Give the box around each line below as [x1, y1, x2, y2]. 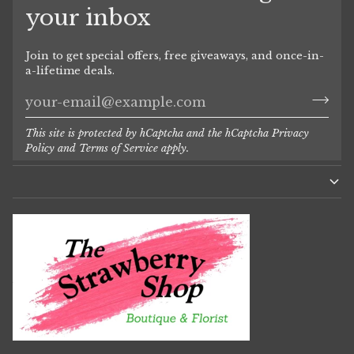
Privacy [272, 126, 309, 140]
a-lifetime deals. [25, 63, 115, 77]
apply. [158, 141, 189, 155]
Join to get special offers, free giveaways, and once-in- [25, 48, 324, 62]
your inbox [25, 3, 150, 32]
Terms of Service [79, 141, 158, 155]
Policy [25, 141, 55, 155]
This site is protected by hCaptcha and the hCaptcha [25, 126, 272, 140]
